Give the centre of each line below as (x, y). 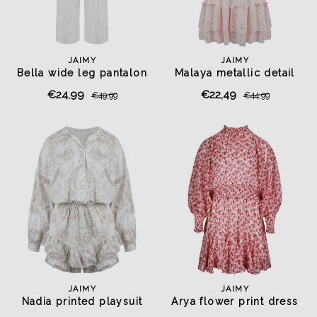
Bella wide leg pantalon (82, 73)
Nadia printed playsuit (82, 301)
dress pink (235, 87)
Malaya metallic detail (235, 73)
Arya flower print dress (235, 301)
